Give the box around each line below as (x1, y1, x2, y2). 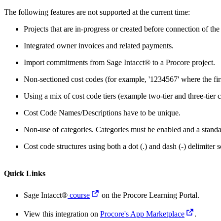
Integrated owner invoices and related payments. (24, 41, 174, 50)
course (68, 190, 90, 199)
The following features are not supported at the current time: (4, 8, 190, 17)
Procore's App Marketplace (100, 209, 184, 218)
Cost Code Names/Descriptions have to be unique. (24, 109, 181, 117)
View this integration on (24, 209, 100, 218)
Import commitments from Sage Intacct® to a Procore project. (24, 58, 215, 67)
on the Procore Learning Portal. (100, 190, 199, 199)
